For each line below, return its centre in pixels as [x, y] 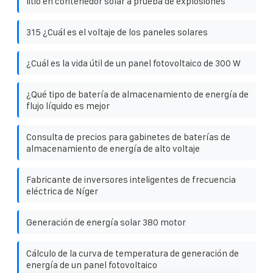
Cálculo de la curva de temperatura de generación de [133, 253]
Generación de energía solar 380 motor [106, 222]
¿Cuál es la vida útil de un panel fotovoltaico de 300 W [133, 63]
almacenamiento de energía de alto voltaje [113, 148]
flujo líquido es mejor [68, 105]
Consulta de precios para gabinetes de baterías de [128, 136]
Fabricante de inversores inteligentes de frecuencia [131, 179]
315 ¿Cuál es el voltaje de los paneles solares [117, 32]
